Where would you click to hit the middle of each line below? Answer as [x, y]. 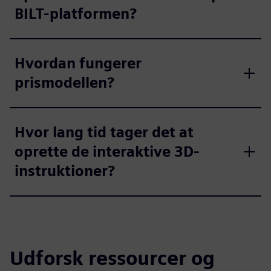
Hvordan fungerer [78, 63]
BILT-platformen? [76, 13]
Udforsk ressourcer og [112, 258]
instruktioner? [65, 171]
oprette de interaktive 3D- [107, 151]
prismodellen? [64, 82]
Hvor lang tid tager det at [104, 132]
